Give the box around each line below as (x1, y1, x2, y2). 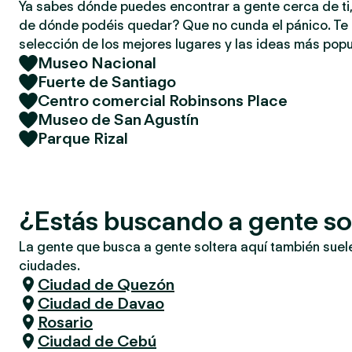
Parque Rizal (38, 129, 128, 148)
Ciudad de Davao (38, 294, 164, 313)
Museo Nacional (38, 53, 156, 72)
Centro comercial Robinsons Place (38, 91, 288, 110)
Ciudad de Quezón (38, 275, 174, 294)
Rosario (38, 313, 93, 332)
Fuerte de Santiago (38, 72, 176, 91)
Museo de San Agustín (38, 110, 199, 129)
